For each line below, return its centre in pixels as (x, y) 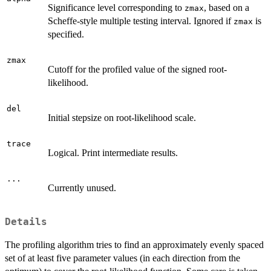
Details (26, 222)
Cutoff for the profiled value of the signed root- (137, 70)
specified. (66, 34)
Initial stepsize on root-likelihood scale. (122, 118)
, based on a (227, 8)
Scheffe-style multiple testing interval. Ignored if (141, 21)
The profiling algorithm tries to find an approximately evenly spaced (134, 244)
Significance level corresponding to (116, 8)
